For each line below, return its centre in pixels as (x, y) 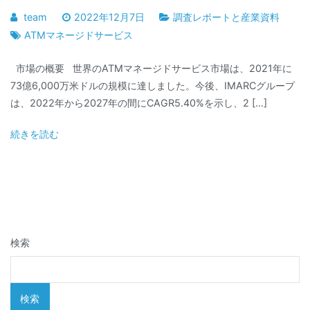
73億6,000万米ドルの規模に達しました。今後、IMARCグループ (153, 85)
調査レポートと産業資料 (227, 17)
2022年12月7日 (109, 17)
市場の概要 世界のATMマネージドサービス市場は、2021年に (151, 68)
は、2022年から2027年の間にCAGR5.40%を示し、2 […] (139, 102)
